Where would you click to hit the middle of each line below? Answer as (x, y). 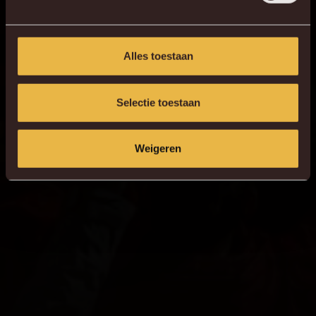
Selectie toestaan (158, 102)
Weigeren (158, 148)
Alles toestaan (158, 56)
